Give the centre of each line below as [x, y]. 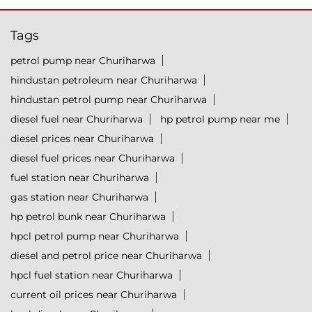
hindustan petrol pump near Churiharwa [109, 100]
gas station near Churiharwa [79, 197]
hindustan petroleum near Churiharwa [104, 80]
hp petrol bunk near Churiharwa [88, 217]
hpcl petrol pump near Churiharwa [95, 236]
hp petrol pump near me [220, 119]
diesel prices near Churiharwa [82, 139]
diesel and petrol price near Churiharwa [106, 256]
